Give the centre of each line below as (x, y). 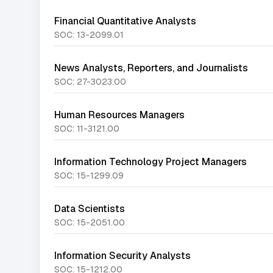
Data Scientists (90, 209)
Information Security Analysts (122, 256)
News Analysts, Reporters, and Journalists (151, 68)
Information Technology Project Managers (151, 162)
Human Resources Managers (119, 115)
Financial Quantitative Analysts (125, 21)
